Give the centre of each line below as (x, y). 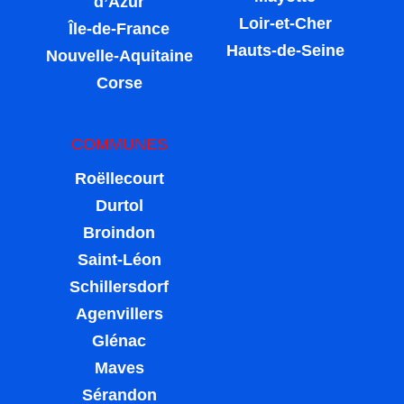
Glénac (119, 341)
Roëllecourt (119, 179)
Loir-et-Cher (285, 24)
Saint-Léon (119, 260)
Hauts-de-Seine (285, 51)
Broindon (119, 233)
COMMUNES (119, 145)
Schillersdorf (119, 287)
